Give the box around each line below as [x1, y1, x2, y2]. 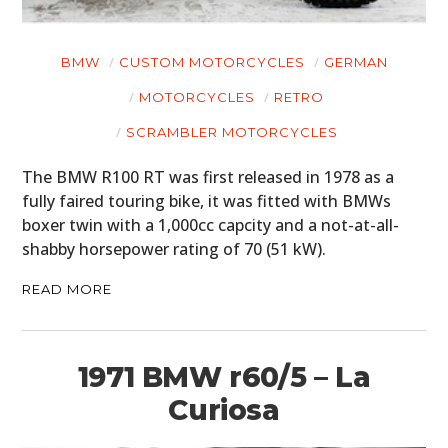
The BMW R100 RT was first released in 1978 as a [22, 166, 395, 189]
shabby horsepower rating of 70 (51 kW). [22, 238, 327, 261]
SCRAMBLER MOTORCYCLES [125, 124, 338, 141]
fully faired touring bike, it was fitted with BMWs [22, 190, 392, 213]
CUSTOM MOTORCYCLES [118, 54, 305, 71]
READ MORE [22, 281, 113, 298]
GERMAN [323, 54, 388, 71]
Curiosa [168, 393, 280, 428]
